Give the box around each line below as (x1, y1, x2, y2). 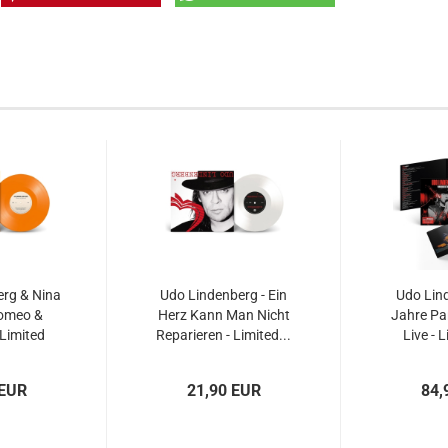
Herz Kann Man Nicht (157, 307, 290, 323)
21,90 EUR (186, 381, 261, 400)
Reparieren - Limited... (156, 327, 291, 343)
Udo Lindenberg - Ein (160, 287, 287, 303)
